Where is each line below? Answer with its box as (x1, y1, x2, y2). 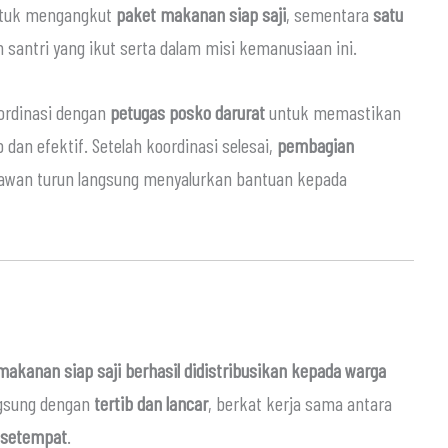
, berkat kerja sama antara (208, 390, 392, 415)
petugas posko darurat (110, 99, 265, 124)
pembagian (277, 132, 354, 157)
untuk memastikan (265, 99, 401, 124)
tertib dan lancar (94, 390, 208, 415)
